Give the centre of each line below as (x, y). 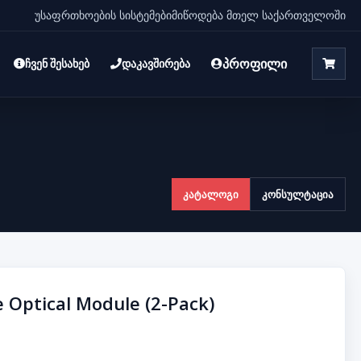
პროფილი (254, 64)
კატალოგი (210, 194)
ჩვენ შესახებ (57, 64)
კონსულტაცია (297, 194)
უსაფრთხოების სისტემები (103, 15)
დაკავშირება (156, 64)
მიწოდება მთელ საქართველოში (258, 15)
